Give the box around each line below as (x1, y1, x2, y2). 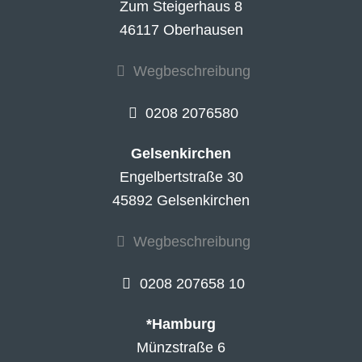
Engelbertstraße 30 (119, 169, 243, 186)
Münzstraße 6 (137, 339, 225, 356)
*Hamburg (146, 316, 216, 333)
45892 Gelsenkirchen (112, 192, 250, 209)
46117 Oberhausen (119, 22, 243, 39)
